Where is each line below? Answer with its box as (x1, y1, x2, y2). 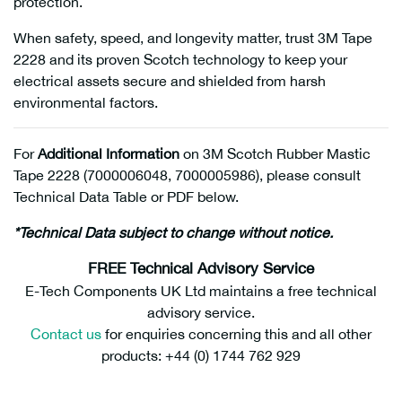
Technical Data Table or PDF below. (13, 188, 239, 205)
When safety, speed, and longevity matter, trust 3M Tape (13, 30, 372, 46)
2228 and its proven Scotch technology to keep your (13, 51, 347, 67)
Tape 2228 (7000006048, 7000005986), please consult (13, 167, 361, 183)
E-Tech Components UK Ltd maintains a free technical (25, 283, 377, 299)
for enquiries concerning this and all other (101, 326, 371, 342)
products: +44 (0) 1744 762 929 (101, 347, 301, 363)
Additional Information (38, 145, 179, 162)
